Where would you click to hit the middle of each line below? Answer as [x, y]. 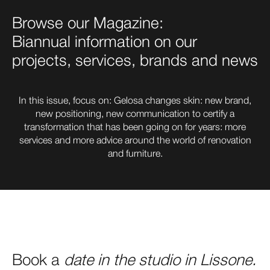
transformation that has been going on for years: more [135, 127]
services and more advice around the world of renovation [135, 140]
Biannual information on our [105, 41]
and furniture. [135, 153]
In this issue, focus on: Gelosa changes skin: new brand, [135, 100]
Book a [36, 259]
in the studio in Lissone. [175, 259]
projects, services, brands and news [135, 60]
